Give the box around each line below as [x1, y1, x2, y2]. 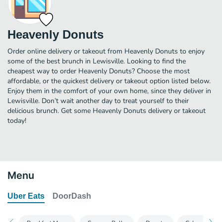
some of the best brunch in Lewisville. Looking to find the [7, 56, 186, 66]
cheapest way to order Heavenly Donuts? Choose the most [7, 66, 190, 76]
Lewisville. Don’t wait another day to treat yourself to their [7, 96, 189, 106]
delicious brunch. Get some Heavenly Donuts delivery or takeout [7, 106, 206, 115]
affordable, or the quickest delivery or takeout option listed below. [7, 76, 211, 86]
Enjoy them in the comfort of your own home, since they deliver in [7, 86, 211, 96]
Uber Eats [7, 191, 45, 200]
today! [7, 115, 26, 125]
